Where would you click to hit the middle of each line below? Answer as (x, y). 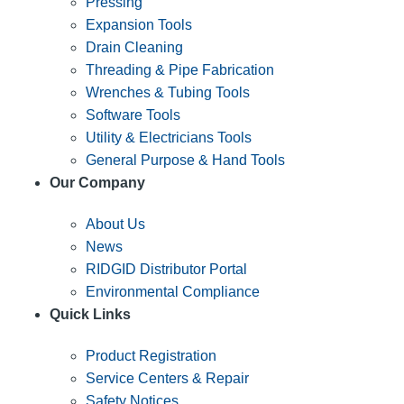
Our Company (97, 182)
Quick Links (90, 314)
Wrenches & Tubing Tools (168, 92)
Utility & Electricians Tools (169, 137)
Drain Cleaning (134, 47)
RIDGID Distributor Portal (166, 269)
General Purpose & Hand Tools (185, 160)
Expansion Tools (139, 24)
